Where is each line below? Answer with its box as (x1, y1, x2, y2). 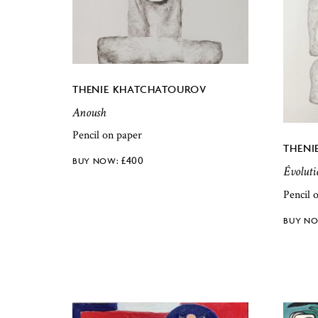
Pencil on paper (72, 128, 142, 143)
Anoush (72, 104, 106, 121)
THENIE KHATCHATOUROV (72, 82, 207, 96)
